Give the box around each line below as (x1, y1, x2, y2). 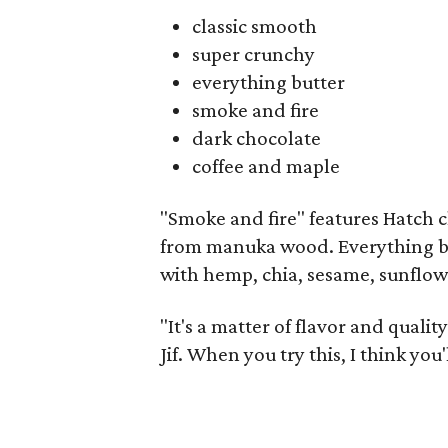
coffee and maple (192, 154, 341, 178)
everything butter (192, 70, 346, 94)
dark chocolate (192, 126, 322, 150)
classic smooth (192, 14, 318, 38)
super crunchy (192, 42, 316, 66)
